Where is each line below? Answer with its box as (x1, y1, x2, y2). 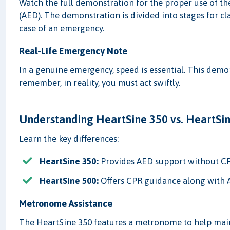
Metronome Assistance (19, 198, 113, 209)
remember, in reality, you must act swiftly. (19, 78, 181, 88)
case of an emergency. (19, 23, 105, 33)
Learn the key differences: (19, 133, 119, 144)
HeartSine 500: (40, 176, 99, 186)
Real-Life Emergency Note (19, 46, 128, 56)
